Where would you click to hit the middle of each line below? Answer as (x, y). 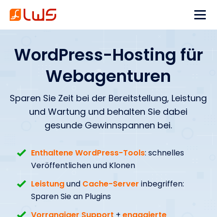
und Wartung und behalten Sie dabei (108, 112)
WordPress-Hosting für (108, 55)
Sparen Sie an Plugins (71, 196)
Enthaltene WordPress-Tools (88, 153)
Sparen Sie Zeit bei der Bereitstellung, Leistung (108, 98)
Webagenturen (108, 76)
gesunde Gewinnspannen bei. (108, 125)
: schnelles (164, 153)
